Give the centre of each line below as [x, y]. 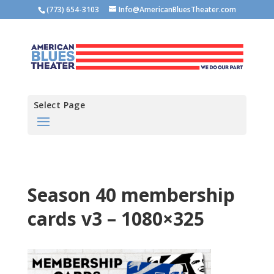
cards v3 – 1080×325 [116, 218]
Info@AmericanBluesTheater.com [177, 9]
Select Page [59, 105]
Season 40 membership [131, 194]
